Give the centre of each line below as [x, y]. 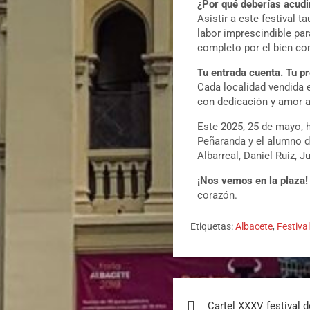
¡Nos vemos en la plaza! [253, 181]
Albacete [254, 227]
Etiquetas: [212, 227]
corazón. [218, 195]
